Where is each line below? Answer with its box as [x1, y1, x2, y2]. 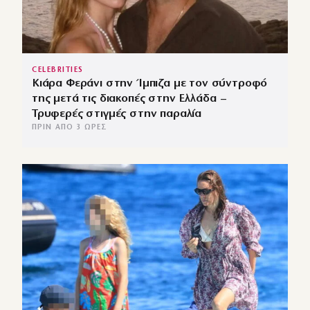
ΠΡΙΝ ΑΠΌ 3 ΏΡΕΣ [32, 124, 108, 132]
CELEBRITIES [32, 66, 84, 75]
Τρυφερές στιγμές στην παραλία [32, 108, 202, 120]
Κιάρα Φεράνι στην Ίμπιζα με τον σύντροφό [32, 77, 268, 90]
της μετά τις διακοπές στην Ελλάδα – [32, 93, 226, 105]
